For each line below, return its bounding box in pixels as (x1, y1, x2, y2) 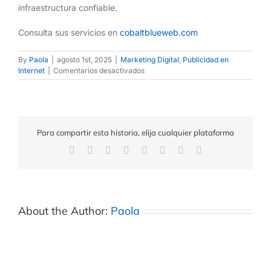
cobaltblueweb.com (120, 27, 198, 38)
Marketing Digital (120, 54, 179, 64)
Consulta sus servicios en (18, 27, 120, 38)
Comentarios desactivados (53, 65, 145, 75)
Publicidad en (183, 54, 229, 64)
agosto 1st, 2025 (57, 54, 112, 64)
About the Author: (18, 204, 111, 218)
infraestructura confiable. (18, 2, 117, 13)
